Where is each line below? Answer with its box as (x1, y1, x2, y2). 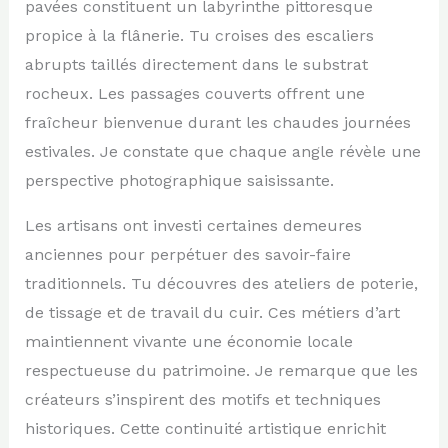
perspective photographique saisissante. (24, 170, 334, 190)
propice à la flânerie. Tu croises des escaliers (24, 25, 374, 45)
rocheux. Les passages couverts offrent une (24, 83, 365, 103)
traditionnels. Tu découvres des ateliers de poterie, (24, 273, 418, 293)
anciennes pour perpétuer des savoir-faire (24, 244, 351, 264)
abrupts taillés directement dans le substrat (24, 54, 368, 74)
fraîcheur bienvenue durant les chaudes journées (24, 112, 411, 132)
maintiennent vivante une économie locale (24, 331, 353, 351)
